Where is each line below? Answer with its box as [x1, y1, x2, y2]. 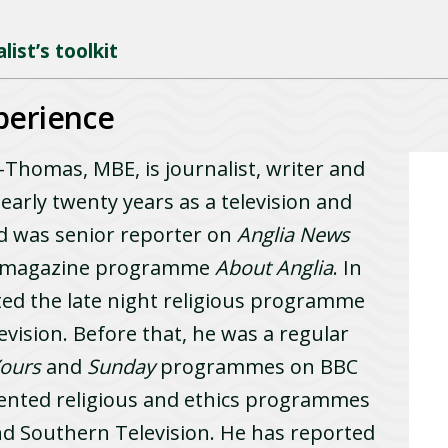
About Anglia [215, 253, 334, 281]
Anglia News [237, 220, 351, 248]
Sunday [87, 352, 156, 380]
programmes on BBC [155, 352, 359, 380]
